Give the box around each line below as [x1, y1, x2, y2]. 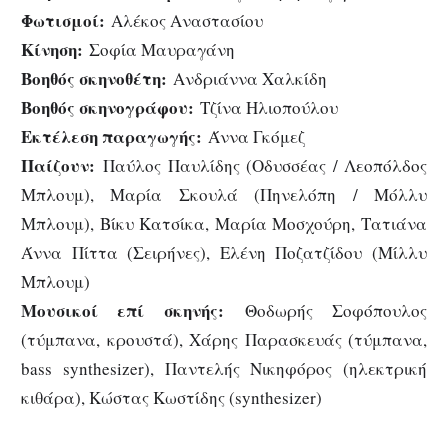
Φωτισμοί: [21, 7, 105, 33]
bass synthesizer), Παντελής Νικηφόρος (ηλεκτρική [21, 356, 427, 380]
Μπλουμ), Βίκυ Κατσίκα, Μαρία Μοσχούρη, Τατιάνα [21, 211, 427, 235]
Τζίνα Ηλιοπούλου [194, 95, 338, 119]
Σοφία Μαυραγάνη [89, 37, 235, 61]
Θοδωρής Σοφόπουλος [223, 298, 427, 322]
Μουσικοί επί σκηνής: [21, 297, 224, 323]
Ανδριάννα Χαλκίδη [173, 66, 327, 90]
